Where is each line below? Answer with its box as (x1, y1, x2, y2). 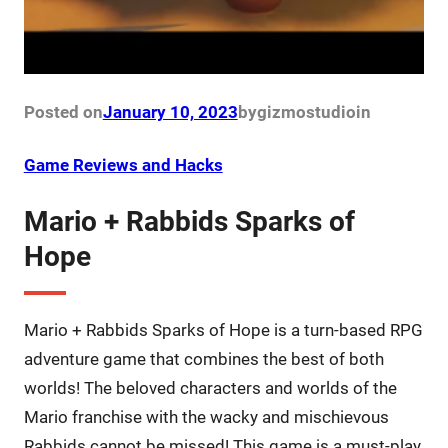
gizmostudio (256, 102, 356, 123)
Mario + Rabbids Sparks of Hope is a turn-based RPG (23, 320, 423, 341)
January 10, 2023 (102, 102, 238, 123)
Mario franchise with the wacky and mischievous (23, 407, 389, 428)
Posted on (23, 102, 103, 123)
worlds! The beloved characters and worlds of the (23, 378, 397, 399)
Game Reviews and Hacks (23, 155, 223, 176)
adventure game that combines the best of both (23, 349, 384, 370)
